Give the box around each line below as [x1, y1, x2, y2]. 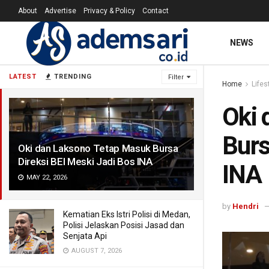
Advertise [44, 7, 76, 15]
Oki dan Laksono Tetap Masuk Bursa [18, 142, 178, 154]
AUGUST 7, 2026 [70, 247, 122, 255]
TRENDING [52, 73, 92, 80]
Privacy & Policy [83, 7, 135, 15]
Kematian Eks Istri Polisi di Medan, [63, 210, 190, 219]
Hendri [232, 201, 259, 211]
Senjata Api [63, 231, 107, 241]
